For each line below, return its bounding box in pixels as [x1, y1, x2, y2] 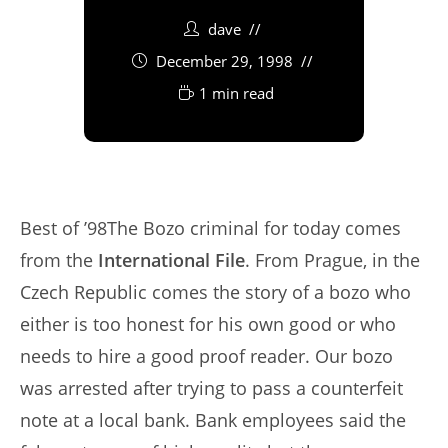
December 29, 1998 [156, 51, 293, 72]
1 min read [199, 83, 274, 104]
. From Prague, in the [245, 248, 420, 273]
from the [20, 248, 98, 273]
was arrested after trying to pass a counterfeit [20, 376, 403, 401]
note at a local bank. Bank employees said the [20, 408, 406, 433]
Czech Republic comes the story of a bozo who [20, 280, 411, 305]
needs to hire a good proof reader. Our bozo [20, 344, 393, 369]
